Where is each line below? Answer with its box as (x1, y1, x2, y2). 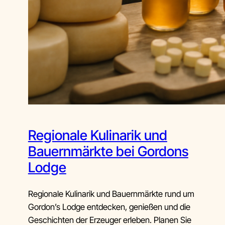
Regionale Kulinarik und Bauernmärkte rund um (28, 188, 194, 199)
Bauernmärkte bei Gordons (28, 143, 188, 160)
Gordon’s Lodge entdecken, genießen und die (28, 201, 190, 212)
